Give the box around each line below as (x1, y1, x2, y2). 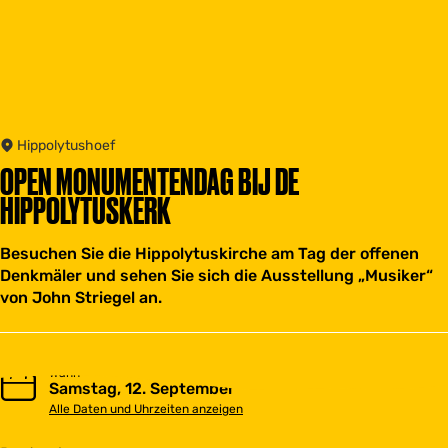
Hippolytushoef (14, 137, 115, 154)
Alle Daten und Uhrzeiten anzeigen (49, 402, 243, 416)
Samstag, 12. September (49, 379, 235, 398)
